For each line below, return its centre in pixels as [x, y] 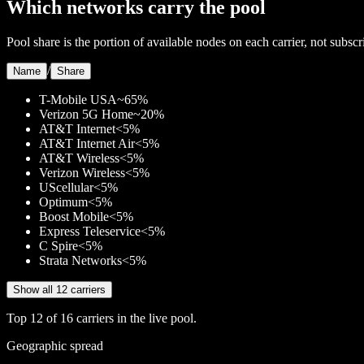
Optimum [63, 201]
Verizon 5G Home [86, 114]
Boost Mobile [74, 216]
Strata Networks [80, 260]
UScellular [66, 187]
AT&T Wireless [79, 158]
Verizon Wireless [82, 172]
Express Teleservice [90, 231]
